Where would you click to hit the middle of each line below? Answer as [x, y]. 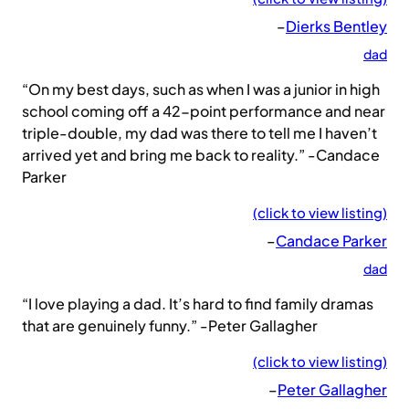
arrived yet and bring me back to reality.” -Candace [201, 155]
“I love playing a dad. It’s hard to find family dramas [198, 304]
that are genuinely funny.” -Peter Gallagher [170, 326]
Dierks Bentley [336, 26]
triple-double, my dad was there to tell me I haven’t [199, 133]
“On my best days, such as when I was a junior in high [201, 89]
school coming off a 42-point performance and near [204, 111]
